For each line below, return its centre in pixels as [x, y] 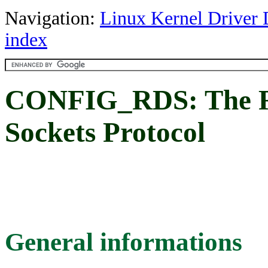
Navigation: [52, 18]
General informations [124, 242]
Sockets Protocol [105, 133]
